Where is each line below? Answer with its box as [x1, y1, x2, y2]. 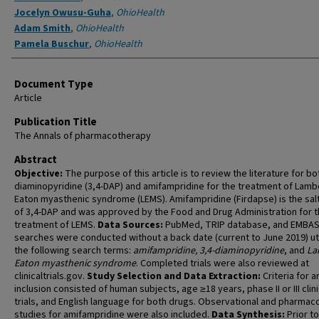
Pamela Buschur [14, 37, 89, 51]
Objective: [14, 167, 63, 181]
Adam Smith [14, 21, 70, 36]
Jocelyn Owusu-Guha [14, 6, 111, 20]
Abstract [14, 152, 57, 167]
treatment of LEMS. [14, 218, 98, 232]
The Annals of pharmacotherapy [14, 129, 151, 143]
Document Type [14, 77, 93, 92]
